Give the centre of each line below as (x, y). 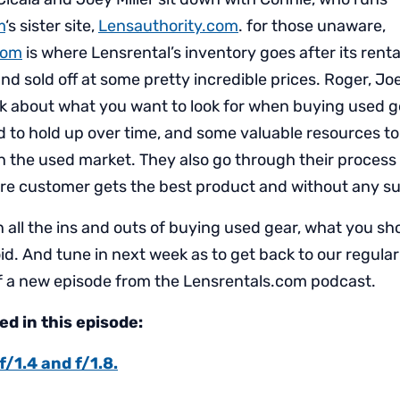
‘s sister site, (52, 26)
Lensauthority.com (168, 26)
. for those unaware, (312, 26)
